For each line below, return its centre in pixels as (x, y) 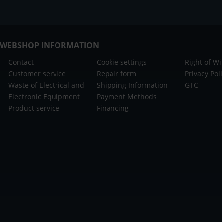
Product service (34, 108)
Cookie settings (122, 62)
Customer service (37, 73)
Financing (113, 108)
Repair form (117, 73)
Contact (21, 62)
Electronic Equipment (44, 96)
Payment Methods (127, 96)
